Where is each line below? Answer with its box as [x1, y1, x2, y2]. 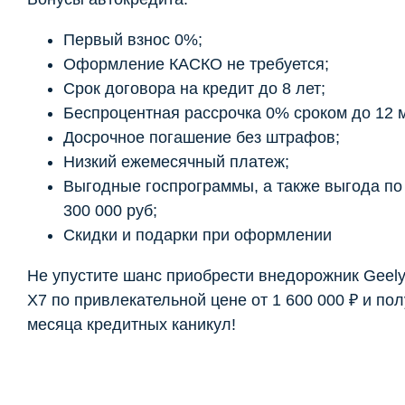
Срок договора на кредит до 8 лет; [63, 79, 325, 98]
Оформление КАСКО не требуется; [63, 54, 329, 73]
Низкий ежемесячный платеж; [63, 152, 289, 171]
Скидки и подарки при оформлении [63, 225, 332, 244]
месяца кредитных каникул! [27, 315, 236, 334]
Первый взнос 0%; [63, 30, 202, 49]
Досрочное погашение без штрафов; [63, 127, 340, 146]
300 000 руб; [63, 201, 157, 220]
